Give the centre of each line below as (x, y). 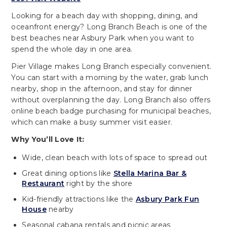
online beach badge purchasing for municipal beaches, (111, 111)
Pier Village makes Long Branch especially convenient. (111, 67)
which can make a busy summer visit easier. (92, 122)
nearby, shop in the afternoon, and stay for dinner (102, 89)
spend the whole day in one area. (72, 49)
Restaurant (43, 183)
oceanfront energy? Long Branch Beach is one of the (109, 27)
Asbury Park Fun (167, 199)
